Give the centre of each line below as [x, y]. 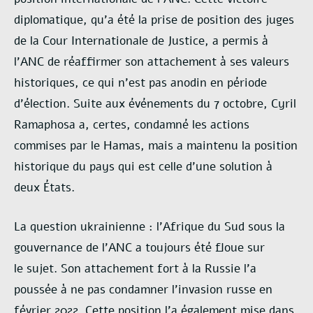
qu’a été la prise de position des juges [192, 20]
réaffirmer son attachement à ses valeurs [176, 62]
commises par [52, 146]
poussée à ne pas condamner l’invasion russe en [143, 289]
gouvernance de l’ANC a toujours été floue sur [139, 247]
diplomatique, [52, 20]
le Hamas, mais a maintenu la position [194, 146]
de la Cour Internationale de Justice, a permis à [141, 41]
